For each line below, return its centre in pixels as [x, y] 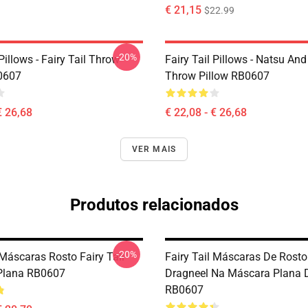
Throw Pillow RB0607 [217, 76]
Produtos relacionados [154, 205]
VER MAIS [154, 149]
